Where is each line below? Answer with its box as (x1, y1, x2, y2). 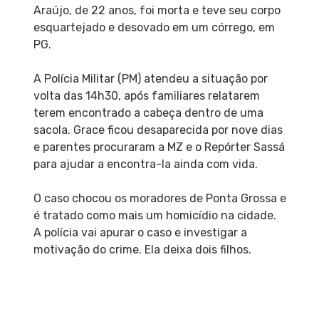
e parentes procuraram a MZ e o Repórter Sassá (33, 140, 285, 155)
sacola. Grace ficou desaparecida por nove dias (33, 123, 283, 137)
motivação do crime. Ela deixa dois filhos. (33, 243, 251, 257)
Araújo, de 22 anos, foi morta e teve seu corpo (33, 4, 281, 18)
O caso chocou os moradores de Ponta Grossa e (33, 192, 286, 206)
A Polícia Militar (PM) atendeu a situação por (33, 72, 268, 86)
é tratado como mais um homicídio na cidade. (33, 209, 276, 223)
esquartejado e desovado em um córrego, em (33, 21, 275, 35)
